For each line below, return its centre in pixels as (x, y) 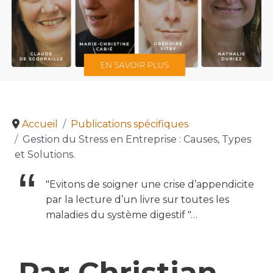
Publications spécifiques (129, 124)
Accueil (40, 124)
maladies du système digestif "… (123, 215)
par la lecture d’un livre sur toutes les (137, 200)
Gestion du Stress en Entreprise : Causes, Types (137, 139)
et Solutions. (45, 154)
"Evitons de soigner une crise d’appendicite (150, 184)
